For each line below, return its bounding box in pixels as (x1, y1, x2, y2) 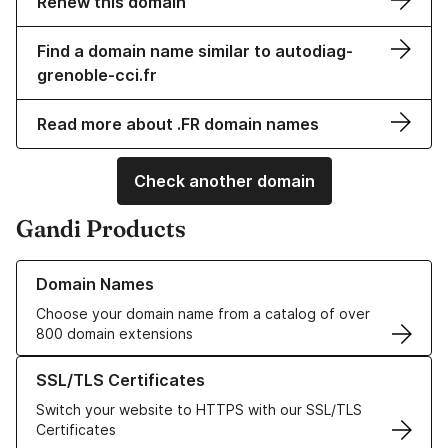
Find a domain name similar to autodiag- (37, 41, 353, 62)
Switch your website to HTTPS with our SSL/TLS (36, 401, 362, 419)
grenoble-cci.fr (37, 65, 157, 86)
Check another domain (133, 171, 315, 192)
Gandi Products (16, 214, 186, 244)
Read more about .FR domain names (37, 114, 319, 135)
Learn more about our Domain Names (16, 261, 263, 279)
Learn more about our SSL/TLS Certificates (16, 357, 305, 375)
